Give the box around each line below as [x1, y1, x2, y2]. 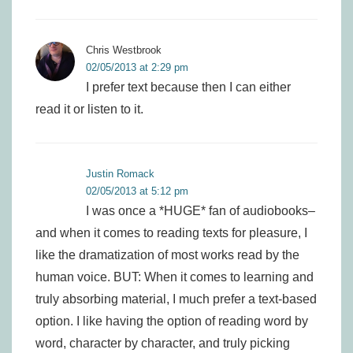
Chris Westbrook [86, 44, 162, 56]
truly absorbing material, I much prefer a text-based [35, 292, 317, 306]
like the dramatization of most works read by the [35, 248, 299, 262]
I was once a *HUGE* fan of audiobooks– [86, 204, 315, 217]
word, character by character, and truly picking [35, 336, 290, 350]
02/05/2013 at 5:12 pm [86, 185, 188, 197]
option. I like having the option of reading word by [35, 314, 308, 328]
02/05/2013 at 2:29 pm [86, 61, 188, 73]
